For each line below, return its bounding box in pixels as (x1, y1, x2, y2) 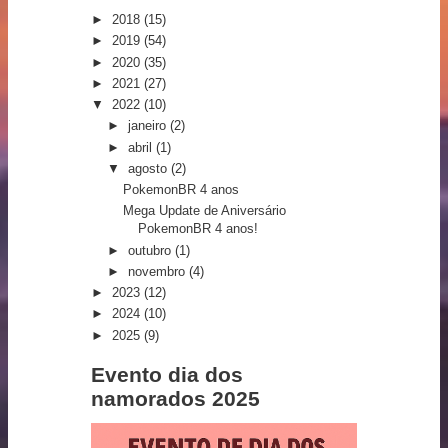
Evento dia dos (91, 362, 243, 386)
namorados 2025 (91, 386, 260, 410)
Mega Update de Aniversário (123, 203, 287, 219)
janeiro (127, 118, 170, 134)
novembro (127, 263, 189, 279)
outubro (127, 242, 175, 258)
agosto (127, 160, 171, 176)
